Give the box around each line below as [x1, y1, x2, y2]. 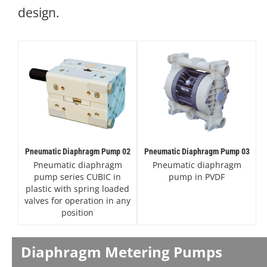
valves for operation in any [24, 194, 131, 206]
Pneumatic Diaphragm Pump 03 [144, 146, 250, 156]
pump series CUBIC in [34, 170, 121, 182]
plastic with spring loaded [26, 182, 129, 194]
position [61, 206, 94, 218]
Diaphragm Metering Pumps [21, 241, 222, 262]
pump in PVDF [169, 170, 225, 182]
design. [18, 4, 60, 21]
